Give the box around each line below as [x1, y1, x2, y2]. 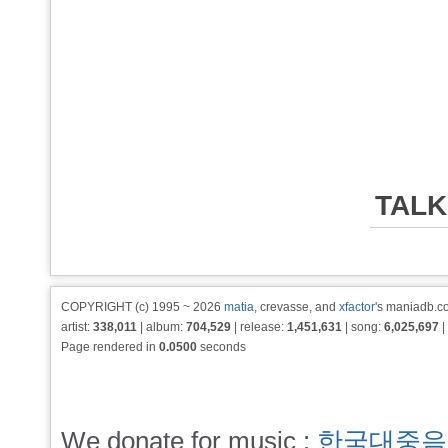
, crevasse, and [254, 300, 339, 314]
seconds [197, 340, 246, 354]
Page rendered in [61, 340, 159, 354]
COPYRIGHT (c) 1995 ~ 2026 [61, 300, 224, 314]
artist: [61, 320, 93, 334]
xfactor [339, 300, 375, 314]
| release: [231, 320, 287, 334]
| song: [342, 320, 384, 334]
